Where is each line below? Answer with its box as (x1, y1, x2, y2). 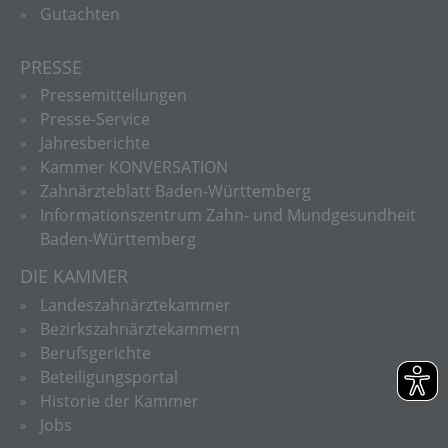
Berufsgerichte (40, 341, 151, 364)
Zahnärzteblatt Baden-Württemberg (40, 180, 311, 202)
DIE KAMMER (20, 264, 128, 288)
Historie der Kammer (40, 389, 199, 412)
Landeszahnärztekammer (40, 293, 231, 316)
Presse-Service (40, 108, 150, 130)
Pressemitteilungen (40, 84, 187, 106)
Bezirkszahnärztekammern (40, 317, 240, 340)
